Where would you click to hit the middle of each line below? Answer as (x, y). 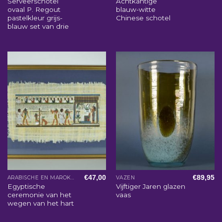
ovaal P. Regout (34, 9)
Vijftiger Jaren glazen (150, 186)
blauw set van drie (38, 26)
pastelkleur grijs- (35, 18)
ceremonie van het (39, 194)
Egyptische (26, 186)
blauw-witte (136, 9)
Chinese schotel (143, 18)
